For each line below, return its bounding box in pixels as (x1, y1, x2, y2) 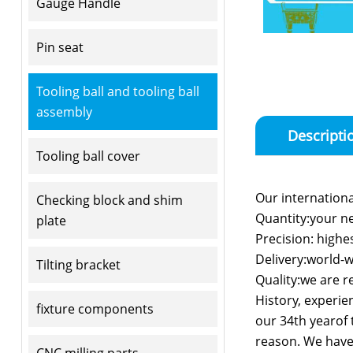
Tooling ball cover (35, 147, 140, 165)
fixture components (35, 299, 154, 318)
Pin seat (35, 38, 84, 56)
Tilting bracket (35, 255, 121, 273)
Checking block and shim (35, 191, 183, 209)
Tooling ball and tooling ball (35, 82, 199, 100)
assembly (35, 102, 92, 121)
